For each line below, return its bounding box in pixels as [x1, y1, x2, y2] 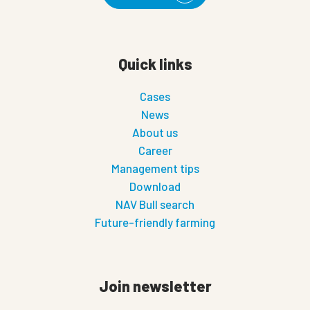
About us [132, 125, 178, 140]
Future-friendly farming [95, 215, 215, 230]
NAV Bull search [116, 197, 194, 212]
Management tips [111, 161, 199, 176]
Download [129, 179, 181, 194]
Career [138, 143, 172, 158]
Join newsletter [98, 277, 212, 295]
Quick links [118, 55, 192, 73]
